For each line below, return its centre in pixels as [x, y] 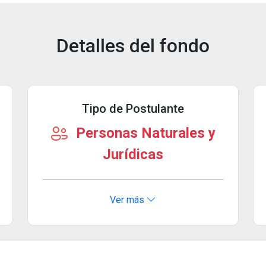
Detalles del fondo [133, 45]
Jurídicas [133, 154]
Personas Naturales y [144, 133]
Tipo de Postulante [133, 108]
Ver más [128, 199]
